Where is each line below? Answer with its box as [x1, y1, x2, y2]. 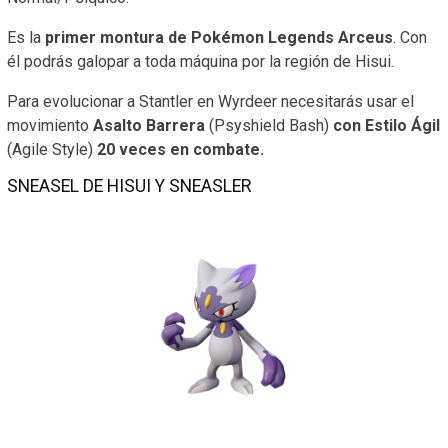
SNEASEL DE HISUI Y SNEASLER [7, 175, 255, 196]
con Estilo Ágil [333, 115, 440, 135]
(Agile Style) [7, 139, 93, 159]
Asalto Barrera [93, 115, 205, 135]
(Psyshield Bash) [205, 115, 333, 135]
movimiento [7, 115, 93, 135]
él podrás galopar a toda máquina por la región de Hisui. [7, 51, 394, 71]
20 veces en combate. [93, 139, 264, 159]
